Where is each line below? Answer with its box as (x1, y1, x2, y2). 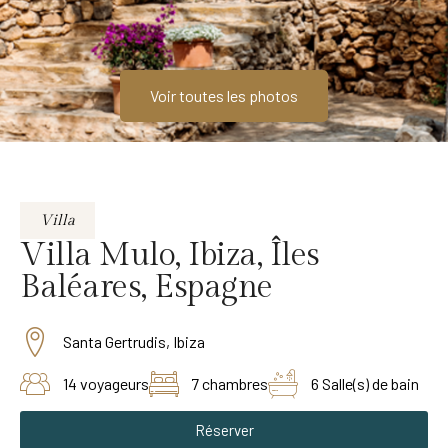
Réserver (194, 421, 254, 440)
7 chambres (191, 374, 268, 394)
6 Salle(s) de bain (310, 374, 419, 394)
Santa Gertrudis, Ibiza (62, 332, 205, 352)
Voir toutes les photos (150, 86, 298, 106)
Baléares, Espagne (20, 268, 273, 307)
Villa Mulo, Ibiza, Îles (20, 236, 320, 275)
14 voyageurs (62, 374, 149, 394)
